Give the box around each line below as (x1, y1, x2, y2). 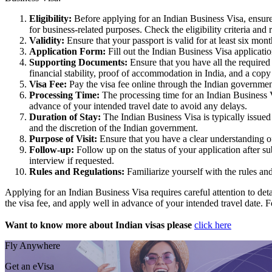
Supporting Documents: (29, 57, 130, 68)
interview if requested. (29, 155, 114, 166)
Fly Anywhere (5, 240, 60, 251)
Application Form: (29, 46, 108, 57)
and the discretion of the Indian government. (29, 123, 198, 134)
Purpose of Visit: (29, 134, 100, 144)
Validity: (29, 35, 64, 46)
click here (194, 220, 231, 231)
